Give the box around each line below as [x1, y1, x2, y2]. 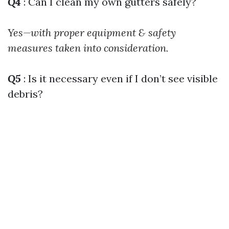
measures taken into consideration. [8, 41, 169, 54]
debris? [8, 87, 43, 100]
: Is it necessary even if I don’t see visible [21, 72, 218, 85]
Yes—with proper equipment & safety [8, 26, 176, 39]
